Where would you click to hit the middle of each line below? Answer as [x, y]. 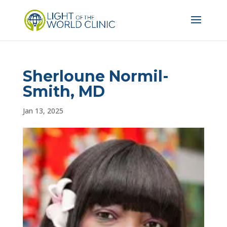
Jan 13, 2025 [43, 111]
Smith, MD [64, 91]
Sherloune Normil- [96, 76]
